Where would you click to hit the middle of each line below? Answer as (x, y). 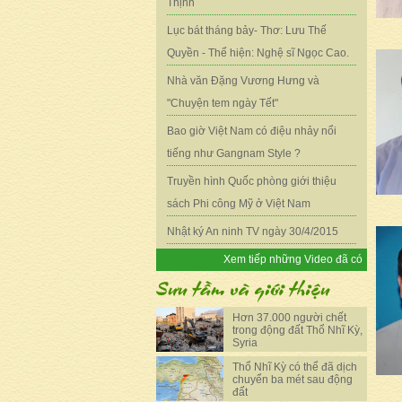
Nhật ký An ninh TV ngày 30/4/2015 (252, 232)
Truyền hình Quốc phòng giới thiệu (251, 181)
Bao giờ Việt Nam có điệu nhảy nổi (251, 131)
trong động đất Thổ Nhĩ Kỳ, (297, 330)
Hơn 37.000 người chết (289, 318)
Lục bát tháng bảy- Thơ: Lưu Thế (246, 31)
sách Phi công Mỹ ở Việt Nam (238, 204)
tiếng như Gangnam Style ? (233, 153)
